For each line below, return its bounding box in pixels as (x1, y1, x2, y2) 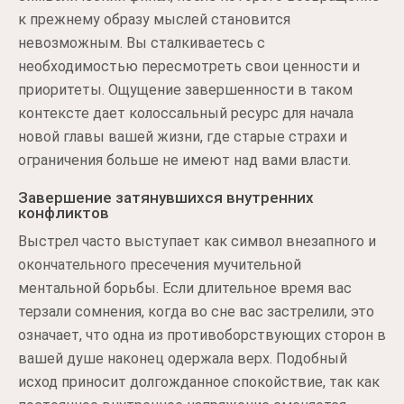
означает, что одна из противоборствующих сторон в (18, 326, 386, 344)
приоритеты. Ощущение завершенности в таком (18, 81, 353, 98)
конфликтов (18, 204, 109, 222)
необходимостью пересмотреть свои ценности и (18, 58, 360, 75)
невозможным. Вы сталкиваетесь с (18, 34, 265, 51)
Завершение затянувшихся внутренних (18, 188, 314, 207)
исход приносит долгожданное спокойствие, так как (18, 373, 380, 390)
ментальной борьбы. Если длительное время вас (18, 280, 352, 297)
